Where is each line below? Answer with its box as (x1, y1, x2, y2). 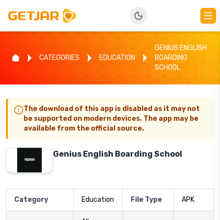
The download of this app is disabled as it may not (24, 105, 200, 113)
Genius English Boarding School (53, 149, 182, 159)
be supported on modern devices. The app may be (24, 114, 198, 123)
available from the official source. (24, 124, 144, 133)
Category (14, 195, 48, 204)
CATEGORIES (39, 54, 80, 62)
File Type (131, 195, 162, 204)
